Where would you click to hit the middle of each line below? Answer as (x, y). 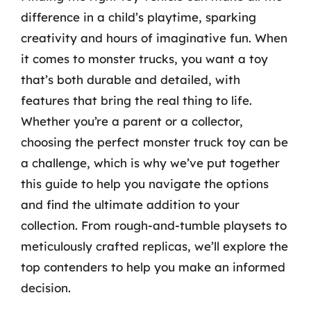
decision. (46, 288)
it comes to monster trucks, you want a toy (144, 59)
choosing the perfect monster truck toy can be (154, 142)
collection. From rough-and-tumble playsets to (154, 225)
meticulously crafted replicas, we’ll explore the (154, 246)
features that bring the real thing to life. (136, 100)
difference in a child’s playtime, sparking (138, 17)
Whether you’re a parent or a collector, (132, 121)
